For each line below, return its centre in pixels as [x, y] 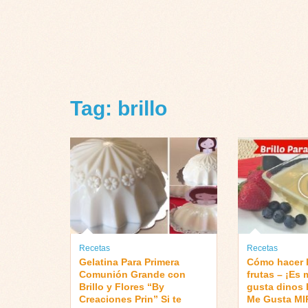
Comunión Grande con [132, 274]
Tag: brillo [119, 109]
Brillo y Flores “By [122, 286]
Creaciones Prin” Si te [130, 299]
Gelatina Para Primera [129, 262]
